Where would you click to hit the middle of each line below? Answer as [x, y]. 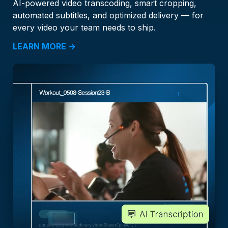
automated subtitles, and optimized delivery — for [108, 16]
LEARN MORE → [44, 47]
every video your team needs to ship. [84, 28]
